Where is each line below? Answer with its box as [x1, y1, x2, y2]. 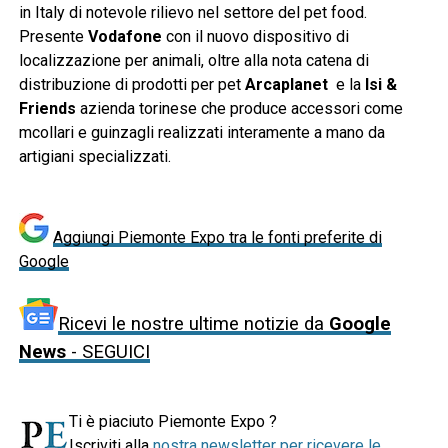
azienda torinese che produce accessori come [79, 98, 403, 118]
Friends [18, 98, 80, 118]
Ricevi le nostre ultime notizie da [57, 312, 329, 335]
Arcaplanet [244, 74, 336, 94]
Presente [18, 26, 88, 46]
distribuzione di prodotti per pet [18, 74, 245, 94]
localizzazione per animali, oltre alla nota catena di [18, 50, 369, 70]
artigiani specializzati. [18, 146, 171, 166]
